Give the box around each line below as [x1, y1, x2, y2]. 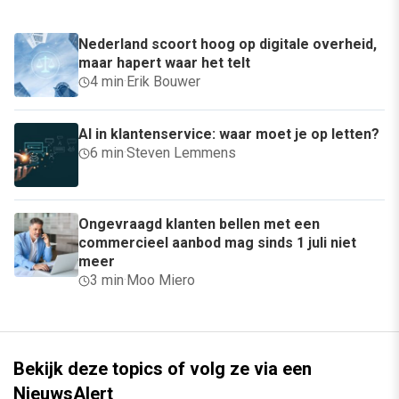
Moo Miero [126, 272, 195, 289]
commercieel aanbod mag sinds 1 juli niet [78, 234, 356, 252]
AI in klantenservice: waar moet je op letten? [78, 126, 379, 143]
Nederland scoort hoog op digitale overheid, [78, 36, 377, 53]
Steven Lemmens [126, 144, 236, 162]
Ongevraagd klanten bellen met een [78, 216, 320, 233]
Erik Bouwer [126, 73, 200, 91]
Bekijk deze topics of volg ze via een [13, 358, 312, 380]
